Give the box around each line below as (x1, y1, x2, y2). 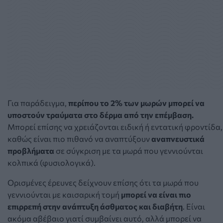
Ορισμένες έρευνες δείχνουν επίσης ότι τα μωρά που (7, 177, 199, 187)
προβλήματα (7, 145, 54, 155)
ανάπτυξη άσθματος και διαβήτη (62, 201, 183, 211)
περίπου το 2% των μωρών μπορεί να (68, 98, 205, 108)
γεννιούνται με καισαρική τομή (7, 189, 121, 199)
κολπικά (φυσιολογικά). (7, 157, 96, 167)
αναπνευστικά (151, 133, 205, 143)
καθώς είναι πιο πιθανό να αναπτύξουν (7, 133, 150, 143)
